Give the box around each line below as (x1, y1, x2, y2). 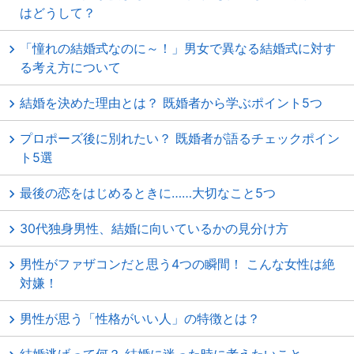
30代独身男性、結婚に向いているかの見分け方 (20, 220, 288, 236)
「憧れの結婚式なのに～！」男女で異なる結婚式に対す (20, 40, 336, 56)
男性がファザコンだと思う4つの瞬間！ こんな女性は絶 (20, 256, 335, 272)
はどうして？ (20, 5, 96, 21)
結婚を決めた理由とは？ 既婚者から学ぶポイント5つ (20, 95, 322, 111)
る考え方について (20, 59, 121, 75)
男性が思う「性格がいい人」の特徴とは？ (20, 311, 260, 326)
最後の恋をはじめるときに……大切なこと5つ (20, 185, 276, 201)
